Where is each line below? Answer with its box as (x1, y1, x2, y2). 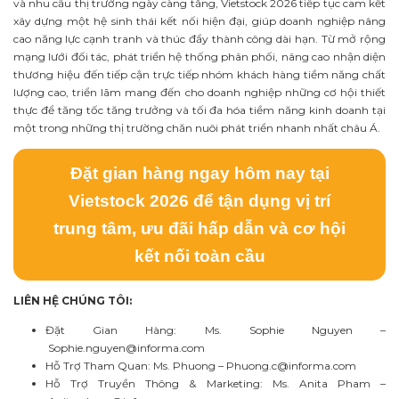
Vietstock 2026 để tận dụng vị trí (69, 191, 330, 210)
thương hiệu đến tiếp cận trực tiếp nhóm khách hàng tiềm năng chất (13, 68, 386, 82)
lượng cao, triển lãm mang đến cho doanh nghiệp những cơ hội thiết (13, 85, 386, 100)
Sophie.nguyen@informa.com (48, 340, 205, 354)
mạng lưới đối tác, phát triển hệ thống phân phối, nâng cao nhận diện (13, 50, 386, 64)
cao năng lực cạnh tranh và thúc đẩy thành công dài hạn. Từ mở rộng (13, 32, 386, 46)
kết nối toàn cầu (134, 246, 265, 265)
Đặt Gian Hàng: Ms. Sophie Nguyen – (45, 322, 386, 337)
